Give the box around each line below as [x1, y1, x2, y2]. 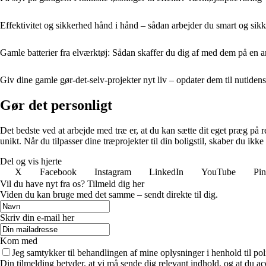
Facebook [40, 166, 77, 177]
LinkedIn [149, 166, 183, 177]
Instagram [94, 166, 131, 177]
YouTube [201, 166, 236, 177]
